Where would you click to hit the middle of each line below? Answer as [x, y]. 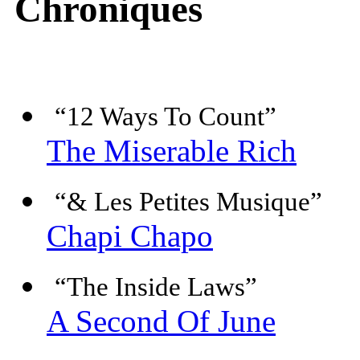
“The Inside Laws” [156, 287]
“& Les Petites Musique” [188, 202]
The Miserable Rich [172, 151]
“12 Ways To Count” [166, 117]
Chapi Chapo [130, 236]
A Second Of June [161, 321]
